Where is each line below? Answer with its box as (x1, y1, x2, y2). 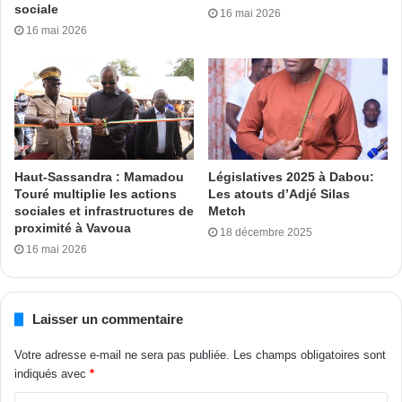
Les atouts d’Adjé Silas (208, 187, 350, 202)
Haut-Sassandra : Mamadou (14, 170, 184, 185)
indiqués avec (14, 367, 90, 381)
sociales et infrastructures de (14, 204, 194, 219)
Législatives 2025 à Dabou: (208, 170, 374, 185)
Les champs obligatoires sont (233, 348, 386, 363)
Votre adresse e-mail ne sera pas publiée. (14, 348, 230, 363)
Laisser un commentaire (32, 311, 183, 328)
